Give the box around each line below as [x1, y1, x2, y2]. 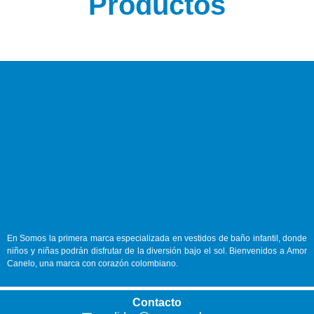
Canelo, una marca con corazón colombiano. [7, 258, 178, 268]
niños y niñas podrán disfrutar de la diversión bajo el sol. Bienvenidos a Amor [7, 245, 307, 256]
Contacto [132, 296, 182, 309]
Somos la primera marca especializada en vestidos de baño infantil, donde [20, 233, 308, 243]
